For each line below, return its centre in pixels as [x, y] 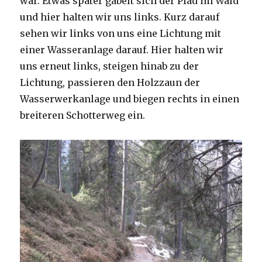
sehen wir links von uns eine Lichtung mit [121, 33]
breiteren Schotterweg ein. [83, 115]
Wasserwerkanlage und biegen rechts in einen [130, 99]
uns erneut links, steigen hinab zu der [110, 66]
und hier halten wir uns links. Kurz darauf [120, 17]
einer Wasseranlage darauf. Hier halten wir [122, 49]
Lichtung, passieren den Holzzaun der [110, 82]
